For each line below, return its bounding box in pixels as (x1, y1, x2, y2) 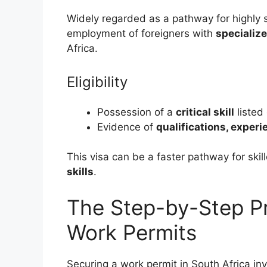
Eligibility (67, 73, 128, 91)
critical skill (176, 105, 234, 118)
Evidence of (97, 120, 156, 133)
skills (67, 166, 94, 178)
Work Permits (67, 219, 197, 245)
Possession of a (97, 105, 176, 118)
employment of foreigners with (67, 27, 216, 40)
